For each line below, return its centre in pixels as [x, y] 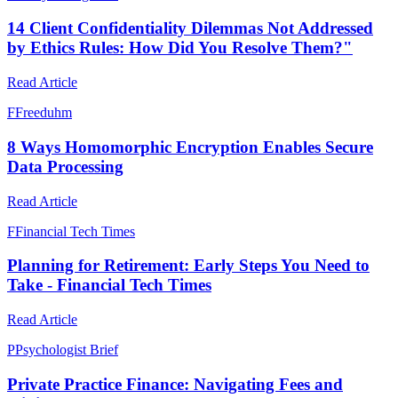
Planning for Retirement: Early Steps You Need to [188, 266]
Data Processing [65, 166]
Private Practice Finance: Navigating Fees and [175, 384]
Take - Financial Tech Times [109, 285]
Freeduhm [44, 113]
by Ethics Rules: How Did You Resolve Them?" [180, 48]
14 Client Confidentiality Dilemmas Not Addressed [190, 28]
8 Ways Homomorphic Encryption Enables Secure [190, 147]
